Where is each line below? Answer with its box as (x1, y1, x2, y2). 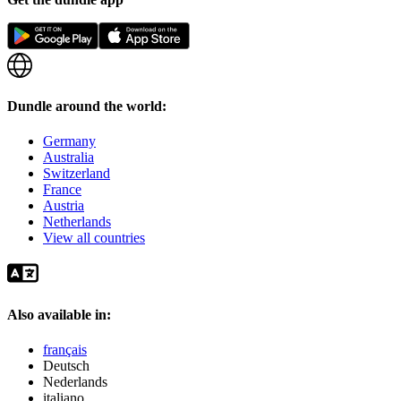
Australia (43, 149, 94, 166)
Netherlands (43, 214, 111, 230)
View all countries (43, 230, 145, 246)
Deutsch (43, 357, 90, 373)
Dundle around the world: (7, 98, 166, 115)
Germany (43, 133, 96, 149)
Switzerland (43, 166, 110, 182)
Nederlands (43, 373, 107, 389)
